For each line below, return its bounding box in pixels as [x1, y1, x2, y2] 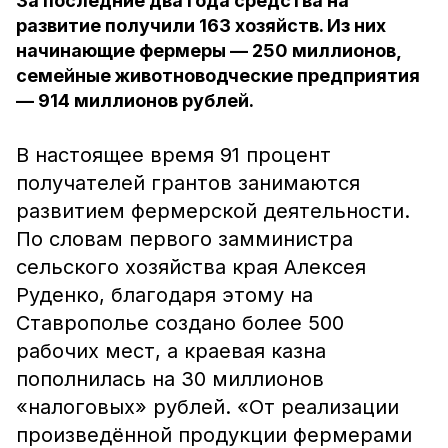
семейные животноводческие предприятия [16, 65, 420, 86]
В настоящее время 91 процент [16, 143, 331, 167]
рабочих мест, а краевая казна [16, 339, 326, 363]
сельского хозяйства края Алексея [16, 255, 366, 279]
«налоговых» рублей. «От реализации [16, 395, 399, 419]
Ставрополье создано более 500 [16, 311, 344, 335]
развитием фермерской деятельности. [16, 199, 410, 223]
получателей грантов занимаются [16, 171, 360, 195]
